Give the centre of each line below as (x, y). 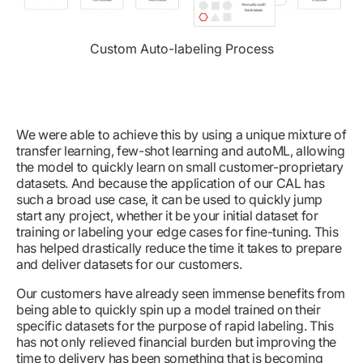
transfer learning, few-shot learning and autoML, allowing (181, 151)
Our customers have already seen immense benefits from (181, 294)
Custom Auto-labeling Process (181, 49)
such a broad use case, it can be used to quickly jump (170, 200)
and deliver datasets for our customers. (129, 265)
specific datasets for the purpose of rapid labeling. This (175, 326)
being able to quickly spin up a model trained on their (169, 310)
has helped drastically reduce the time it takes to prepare (179, 248)
